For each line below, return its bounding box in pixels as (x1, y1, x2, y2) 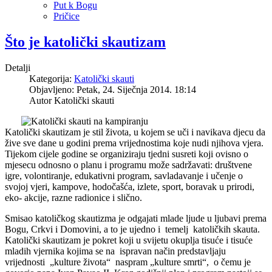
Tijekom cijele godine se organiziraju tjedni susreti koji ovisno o (5, 148, 248, 159)
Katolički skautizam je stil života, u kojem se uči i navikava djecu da (5, 126, 265, 137)
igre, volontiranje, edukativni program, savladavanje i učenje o (5, 170, 243, 181)
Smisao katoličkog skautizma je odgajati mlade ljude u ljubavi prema (5, 212, 267, 223)
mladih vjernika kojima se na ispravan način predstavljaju (5, 245, 226, 256)
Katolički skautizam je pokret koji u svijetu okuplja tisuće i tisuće (5, 234, 253, 245)
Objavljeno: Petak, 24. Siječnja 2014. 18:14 (29, 84, 196, 95)
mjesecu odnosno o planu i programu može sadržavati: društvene (5, 159, 252, 170)
